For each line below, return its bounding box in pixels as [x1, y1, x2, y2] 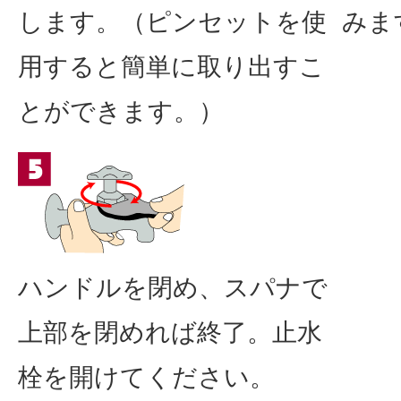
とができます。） [18, 97, 224, 125]
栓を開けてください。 [18, 363, 275, 391]
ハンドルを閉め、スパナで [18, 273, 328, 302]
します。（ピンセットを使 [18, 7, 327, 36]
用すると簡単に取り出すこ [18, 52, 325, 81]
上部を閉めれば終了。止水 [18, 318, 322, 346]
